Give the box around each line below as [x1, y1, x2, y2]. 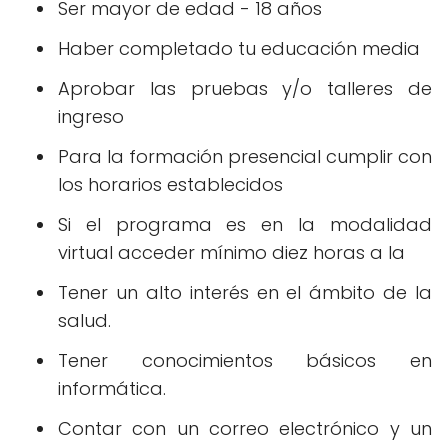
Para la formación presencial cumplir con [58, 144, 432, 170]
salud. [58, 308, 111, 334]
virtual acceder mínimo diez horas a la [58, 240, 405, 266]
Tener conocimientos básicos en [58, 348, 432, 374]
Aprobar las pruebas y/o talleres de [58, 76, 432, 102]
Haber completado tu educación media [58, 36, 420, 62]
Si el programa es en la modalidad [58, 212, 432, 238]
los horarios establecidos [58, 172, 283, 198]
